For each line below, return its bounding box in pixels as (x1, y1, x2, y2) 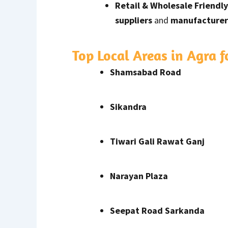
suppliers (115, 14, 152, 26)
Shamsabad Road (110, 66, 181, 78)
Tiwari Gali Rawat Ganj (110, 135, 205, 147)
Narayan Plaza (110, 169, 168, 182)
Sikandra (110, 100, 147, 112)
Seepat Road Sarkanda (110, 204, 205, 216)
